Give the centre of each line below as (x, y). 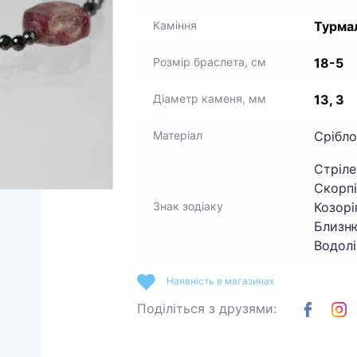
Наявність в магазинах (220, 281)
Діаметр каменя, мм (210, 98)
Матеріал (178, 135)
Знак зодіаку (188, 206)
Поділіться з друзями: (207, 308)
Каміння (175, 25)
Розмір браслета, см (210, 62)
